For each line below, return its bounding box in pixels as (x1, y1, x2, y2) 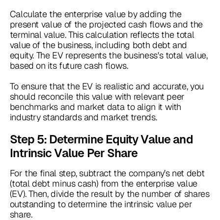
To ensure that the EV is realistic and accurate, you (9, 81, 204, 92)
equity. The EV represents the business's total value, (9, 50, 208, 61)
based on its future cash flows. (9, 60, 128, 72)
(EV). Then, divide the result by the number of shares (9, 188, 210, 200)
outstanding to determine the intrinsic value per (9, 198, 192, 210)
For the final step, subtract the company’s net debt (9, 167, 205, 179)
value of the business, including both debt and (9, 39, 188, 51)
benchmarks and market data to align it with (9, 101, 182, 113)
